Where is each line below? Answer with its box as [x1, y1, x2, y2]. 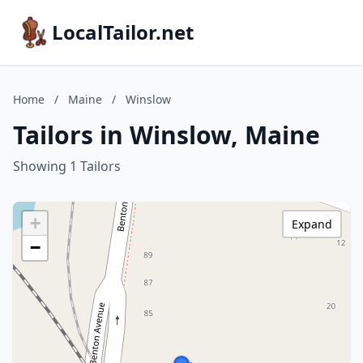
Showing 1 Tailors [13, 157, 121, 175]
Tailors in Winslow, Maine [13, 118, 320, 152]
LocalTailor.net [52, 19, 194, 45]
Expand [292, 216, 332, 232]
